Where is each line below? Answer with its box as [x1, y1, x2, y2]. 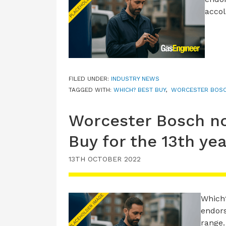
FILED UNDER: [69, 75, 111, 82]
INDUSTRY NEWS [111, 75, 159, 82]
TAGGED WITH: [69, 86, 114, 93]
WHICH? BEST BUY [114, 86, 165, 93]
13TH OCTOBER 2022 [69, 154, 141, 163]
